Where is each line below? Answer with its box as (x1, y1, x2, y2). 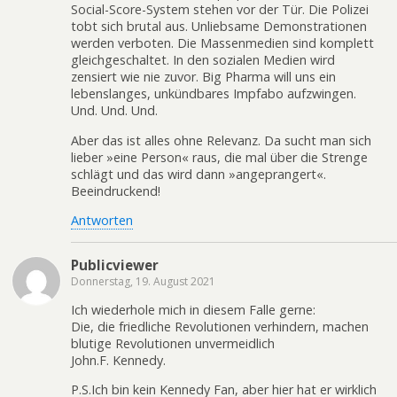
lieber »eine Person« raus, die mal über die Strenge (71, 148, 368, 166)
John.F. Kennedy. (71, 351, 166, 369)
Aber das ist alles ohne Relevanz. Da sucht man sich (71, 131, 371, 149)
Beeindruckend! (71, 182, 160, 199)
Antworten (71, 212, 133, 230)
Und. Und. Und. (71, 102, 158, 120)
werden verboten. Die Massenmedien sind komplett (71, 35, 374, 52)
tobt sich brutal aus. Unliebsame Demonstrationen (71, 18, 367, 35)
